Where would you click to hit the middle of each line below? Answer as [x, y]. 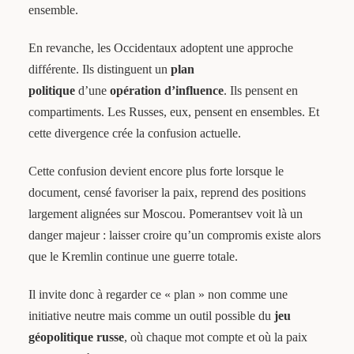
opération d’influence [166, 91]
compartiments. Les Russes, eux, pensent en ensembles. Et [173, 112]
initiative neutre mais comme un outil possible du [151, 315]
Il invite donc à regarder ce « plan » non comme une [158, 294]
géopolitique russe [76, 337]
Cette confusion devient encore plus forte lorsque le [156, 171]
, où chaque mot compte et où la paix [215, 337]
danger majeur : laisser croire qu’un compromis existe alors [174, 235]
